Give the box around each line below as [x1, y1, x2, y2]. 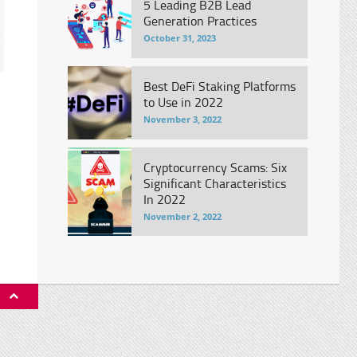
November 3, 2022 [143, 113, 222, 125]
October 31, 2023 [143, 32, 216, 44]
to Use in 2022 [143, 93, 223, 111]
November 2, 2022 [143, 210, 222, 222]
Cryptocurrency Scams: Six [143, 159, 287, 176]
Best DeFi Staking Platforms [143, 77, 296, 95]
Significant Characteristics [143, 175, 286, 192]
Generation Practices [143, 12, 257, 29]
